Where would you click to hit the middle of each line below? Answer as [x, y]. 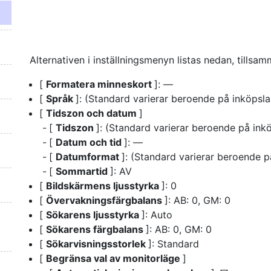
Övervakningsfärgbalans [105, 200]
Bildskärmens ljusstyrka [104, 185]
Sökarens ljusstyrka [94, 214]
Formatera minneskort [100, 84]
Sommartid [83, 171]
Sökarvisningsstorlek [97, 243]
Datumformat [89, 156]
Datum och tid [90, 142]
